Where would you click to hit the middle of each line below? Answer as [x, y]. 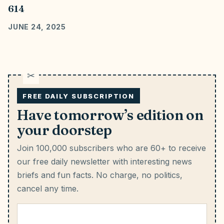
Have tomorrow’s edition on [110, 115]
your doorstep [64, 130]
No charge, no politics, [138, 175]
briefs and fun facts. [55, 175]
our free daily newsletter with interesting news [104, 161]
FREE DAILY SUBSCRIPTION [78, 96]
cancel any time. [48, 188]
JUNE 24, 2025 [37, 27]
